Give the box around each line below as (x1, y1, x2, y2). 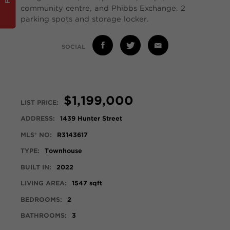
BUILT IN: (21, 163, 51, 171)
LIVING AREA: (21, 179, 67, 187)
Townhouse (45, 147, 82, 155)
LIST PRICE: (21, 98, 59, 106)
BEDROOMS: (21, 195, 62, 203)
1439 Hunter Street (60, 114, 122, 122)
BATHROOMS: (21, 212, 67, 219)
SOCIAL (62, 43, 87, 50)
